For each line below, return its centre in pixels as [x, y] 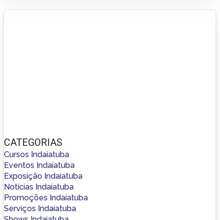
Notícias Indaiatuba [39, 187]
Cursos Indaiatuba [37, 154]
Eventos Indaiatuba [39, 165]
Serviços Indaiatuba [40, 208]
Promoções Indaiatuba [46, 197]
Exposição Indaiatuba [43, 176]
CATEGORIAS [33, 142]
